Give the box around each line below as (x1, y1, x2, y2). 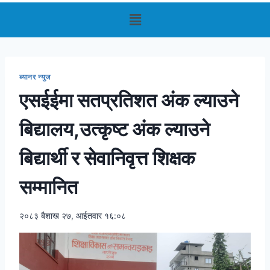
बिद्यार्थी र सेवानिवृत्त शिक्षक (19, 146, 195, 170)
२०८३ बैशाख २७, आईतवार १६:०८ (19, 211, 126, 221)
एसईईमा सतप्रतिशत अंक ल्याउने (19, 88, 239, 112)
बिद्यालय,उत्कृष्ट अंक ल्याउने (19, 117, 210, 141)
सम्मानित (19, 175, 78, 199)
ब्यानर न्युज (19, 72, 53, 81)
